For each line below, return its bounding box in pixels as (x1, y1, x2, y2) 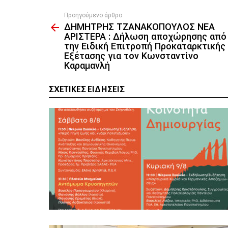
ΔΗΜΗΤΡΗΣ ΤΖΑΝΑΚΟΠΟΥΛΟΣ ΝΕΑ (64, 21, 215, 33)
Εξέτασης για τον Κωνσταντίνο (64, 50, 198, 62)
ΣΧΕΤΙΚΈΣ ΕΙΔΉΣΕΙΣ (49, 85, 125, 95)
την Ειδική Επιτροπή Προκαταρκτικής (64, 41, 225, 52)
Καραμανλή (64, 60, 110, 72)
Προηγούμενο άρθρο (64, 11, 122, 19)
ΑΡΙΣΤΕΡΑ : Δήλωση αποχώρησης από (64, 31, 226, 43)
